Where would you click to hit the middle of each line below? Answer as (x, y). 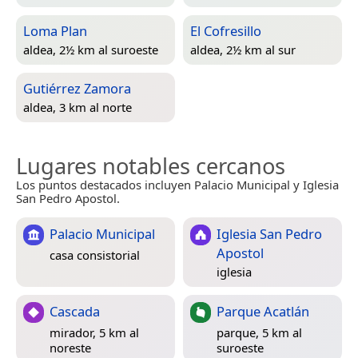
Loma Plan (55, 31)
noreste (70, 347)
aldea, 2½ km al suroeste (91, 49)
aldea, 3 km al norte (78, 107)
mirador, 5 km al (94, 332)
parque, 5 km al (259, 332)
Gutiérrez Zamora (77, 89)
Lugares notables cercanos (151, 166)
